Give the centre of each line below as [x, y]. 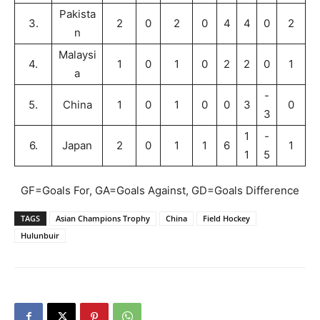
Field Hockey [226, 218]
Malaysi [77, 54]
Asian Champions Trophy [103, 218]
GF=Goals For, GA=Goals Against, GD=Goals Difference [160, 190]
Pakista [77, 14]
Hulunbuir [40, 235]
